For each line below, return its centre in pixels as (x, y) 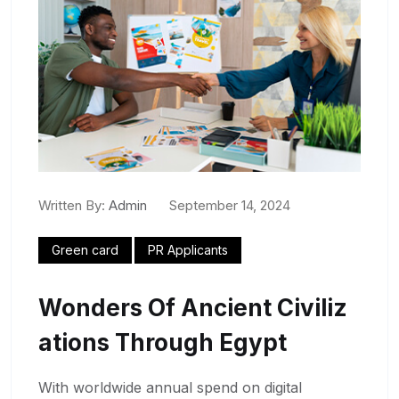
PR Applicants (188, 249)
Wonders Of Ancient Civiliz (193, 307)
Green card (85, 249)
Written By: (72, 205)
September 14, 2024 (230, 205)
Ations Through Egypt (163, 342)
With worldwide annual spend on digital (170, 387)
